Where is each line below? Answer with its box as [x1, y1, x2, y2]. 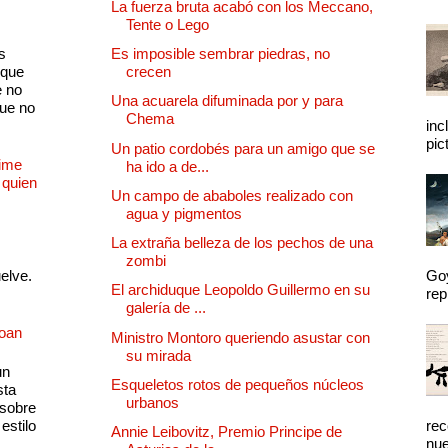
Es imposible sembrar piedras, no [111, 45, 330, 63]
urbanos [126, 393, 179, 411]
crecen [126, 63, 171, 81]
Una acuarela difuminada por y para [111, 92, 343, 110]
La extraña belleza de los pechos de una [111, 234, 373, 252]
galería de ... [126, 299, 206, 317]
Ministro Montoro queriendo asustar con [111, 328, 370, 346]
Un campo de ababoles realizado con [111, 186, 353, 204]
